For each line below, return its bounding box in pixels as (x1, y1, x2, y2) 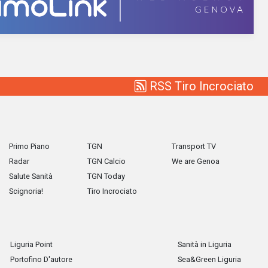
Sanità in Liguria (177, 240, 232, 249)
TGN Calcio (87, 157, 126, 166)
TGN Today (87, 172, 125, 181)
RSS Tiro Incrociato (147, 79, 254, 93)
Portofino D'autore (10, 255, 73, 264)
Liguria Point (10, 240, 53, 249)
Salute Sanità (9, 172, 53, 181)
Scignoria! (9, 187, 43, 196)
